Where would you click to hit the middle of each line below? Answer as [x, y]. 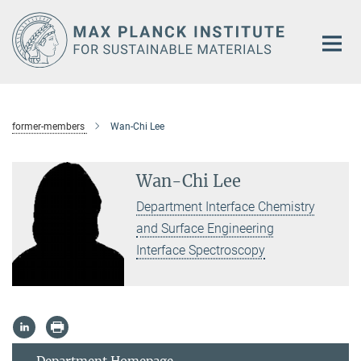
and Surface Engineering [205, 228]
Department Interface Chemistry [226, 206]
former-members [48, 126]
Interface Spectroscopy [201, 250]
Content [26, 37]
